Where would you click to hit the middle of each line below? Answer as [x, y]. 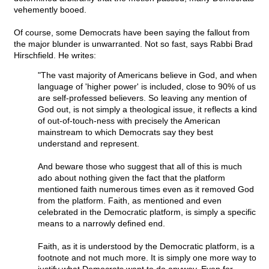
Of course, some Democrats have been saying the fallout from [132, 33]
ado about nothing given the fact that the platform [131, 178]
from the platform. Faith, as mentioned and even [130, 201]
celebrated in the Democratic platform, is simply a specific [147, 212]
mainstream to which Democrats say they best [125, 132]
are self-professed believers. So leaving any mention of [142, 98]
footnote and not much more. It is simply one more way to [147, 258]
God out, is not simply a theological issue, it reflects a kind [147, 110]
